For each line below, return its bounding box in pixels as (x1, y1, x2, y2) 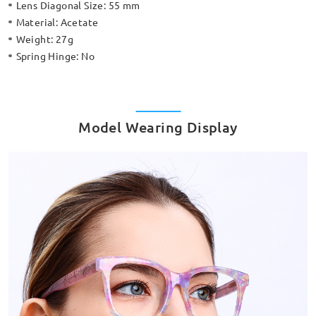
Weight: (16, 32, 56, 46)
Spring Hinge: (16, 49, 82, 63)
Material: (16, 16, 61, 29)
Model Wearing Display (78, 117, 238, 136)
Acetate (60, 16, 99, 29)
